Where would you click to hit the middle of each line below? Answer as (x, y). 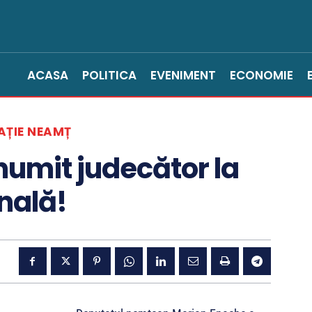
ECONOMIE (262, 75)
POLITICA (109, 75)
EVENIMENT (183, 75)
